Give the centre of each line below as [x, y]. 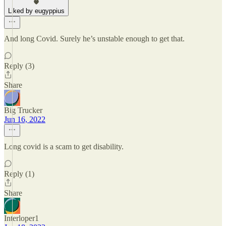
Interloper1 [21, 218]
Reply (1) [19, 174]
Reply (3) [19, 66]
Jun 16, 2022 [25, 119]
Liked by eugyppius [36, 11]
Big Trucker [23, 110]
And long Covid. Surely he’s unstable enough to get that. [94, 39]
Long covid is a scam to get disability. [64, 147]
